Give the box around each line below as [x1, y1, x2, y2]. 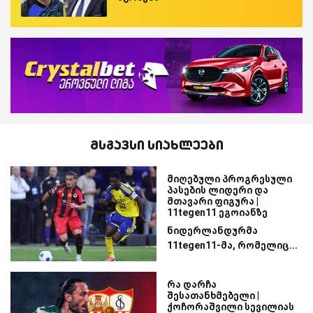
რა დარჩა [167, 278, 217, 290]
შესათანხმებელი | [167, 289, 259, 301]
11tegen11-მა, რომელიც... [167, 239, 298, 251]
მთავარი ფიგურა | [167, 195, 259, 207]
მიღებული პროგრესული [167, 173, 292, 184]
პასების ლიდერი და [167, 184, 268, 196]
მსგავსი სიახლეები [89, 136, 224, 153]
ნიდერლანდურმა [167, 224, 258, 236]
